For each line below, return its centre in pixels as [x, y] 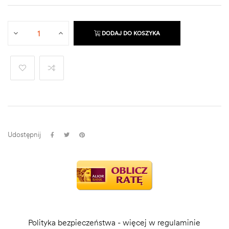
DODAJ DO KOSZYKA [131, 33]
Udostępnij [24, 134]
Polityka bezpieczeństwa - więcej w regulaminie [114, 222]
